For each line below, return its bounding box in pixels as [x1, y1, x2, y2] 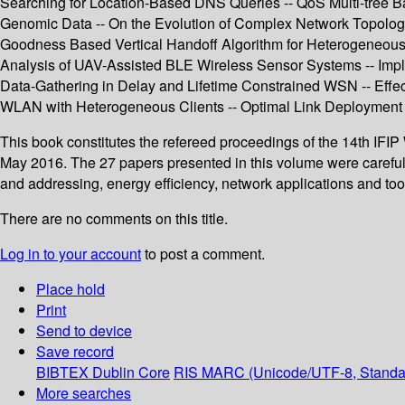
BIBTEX [36, 362, 89, 383]
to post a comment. [141, 243, 265, 265]
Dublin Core [92, 362, 170, 383]
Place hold [36, 278, 105, 300]
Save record [36, 341, 114, 363]
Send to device [36, 320, 132, 342]
